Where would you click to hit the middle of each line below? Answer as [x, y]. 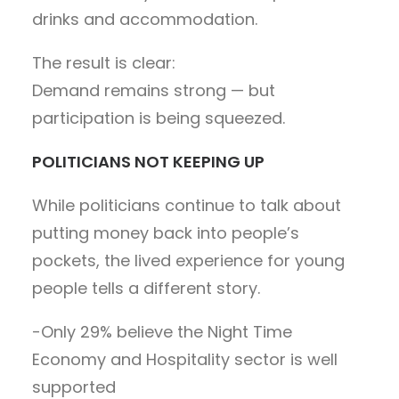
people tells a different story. [146, 288]
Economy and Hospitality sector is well [185, 359]
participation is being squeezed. [159, 118]
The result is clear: [104, 62]
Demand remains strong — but [154, 90]
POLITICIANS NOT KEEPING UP [148, 161]
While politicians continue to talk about [187, 205]
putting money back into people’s [166, 232]
